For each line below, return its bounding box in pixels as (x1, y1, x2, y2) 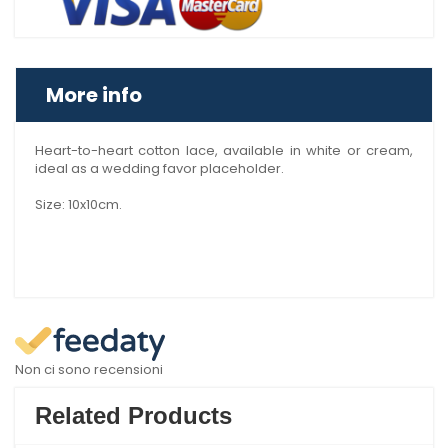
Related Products (35, 402, 232, 429)
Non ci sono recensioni (15, 360, 163, 379)
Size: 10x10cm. (35, 195, 122, 214)
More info (46, 81, 142, 109)
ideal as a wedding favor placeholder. (35, 159, 284, 178)
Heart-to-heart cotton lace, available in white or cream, (35, 141, 413, 160)
